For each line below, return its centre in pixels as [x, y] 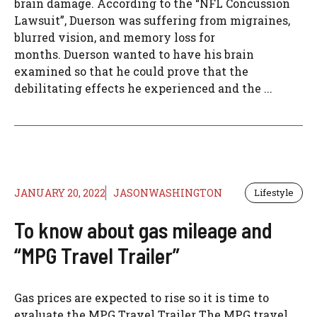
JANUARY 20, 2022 [60, 193]
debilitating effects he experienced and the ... [143, 88]
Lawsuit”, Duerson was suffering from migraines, [152, 21]
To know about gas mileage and [143, 230]
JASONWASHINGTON [168, 193]
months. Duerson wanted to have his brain [134, 54]
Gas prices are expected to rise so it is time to [142, 298]
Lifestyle [274, 193]
